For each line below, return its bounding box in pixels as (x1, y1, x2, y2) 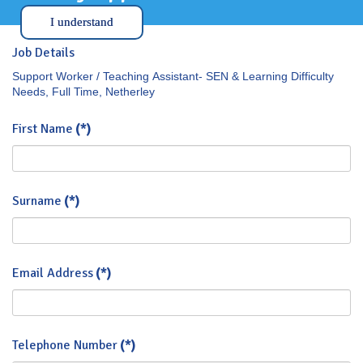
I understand (50, 15, 113, 28)
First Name (12, 121, 73, 137)
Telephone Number (12, 337, 117, 353)
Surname (12, 193, 62, 209)
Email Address (12, 265, 93, 281)
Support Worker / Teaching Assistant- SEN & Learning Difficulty (12, 70, 334, 83)
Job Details (12, 45, 75, 61)
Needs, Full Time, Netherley (12, 85, 155, 98)
